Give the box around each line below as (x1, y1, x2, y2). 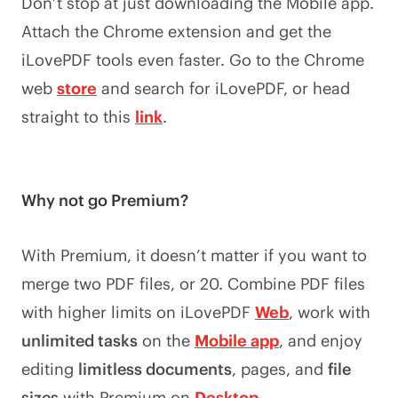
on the (138, 330, 195, 350)
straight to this (21, 106, 135, 126)
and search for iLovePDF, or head (97, 77, 350, 98)
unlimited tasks (21, 330, 138, 350)
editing (21, 358, 78, 378)
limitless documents (78, 358, 232, 378)
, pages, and (232, 358, 328, 378)
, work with (289, 301, 370, 322)
